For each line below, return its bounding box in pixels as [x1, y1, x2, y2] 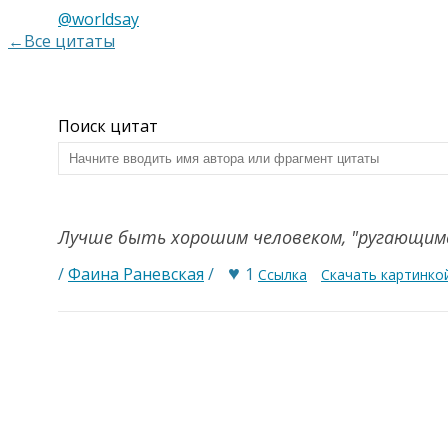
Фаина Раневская [68, 263, 204, 285]
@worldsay [58, 8, 139, 30]
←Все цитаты [8, 30, 115, 52]
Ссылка [258, 265, 307, 284]
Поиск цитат [58, 115, 158, 137]
